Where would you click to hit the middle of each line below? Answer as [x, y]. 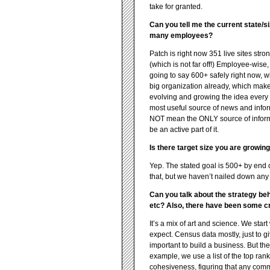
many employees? [181, 36]
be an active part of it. [184, 130]
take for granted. [176, 7]
